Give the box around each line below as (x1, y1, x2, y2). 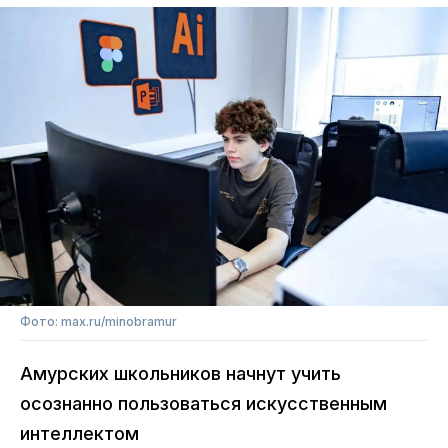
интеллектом (20, 422, 139, 444)
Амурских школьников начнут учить (20, 362, 341, 384)
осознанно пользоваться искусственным (20, 392, 387, 414)
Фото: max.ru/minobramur (20, 313, 177, 329)
